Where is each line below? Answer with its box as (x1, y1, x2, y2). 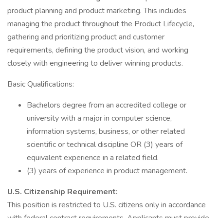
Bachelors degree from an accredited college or (27, 100, 186, 110)
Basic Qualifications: (7, 79, 74, 90)
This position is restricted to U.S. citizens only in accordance (7, 200, 206, 210)
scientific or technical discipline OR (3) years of (27, 139, 182, 150)
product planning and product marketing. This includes (7, 5, 186, 16)
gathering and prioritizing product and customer (7, 32, 164, 42)
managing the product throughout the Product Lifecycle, (7, 18, 194, 29)
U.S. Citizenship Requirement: (7, 186, 118, 197)
